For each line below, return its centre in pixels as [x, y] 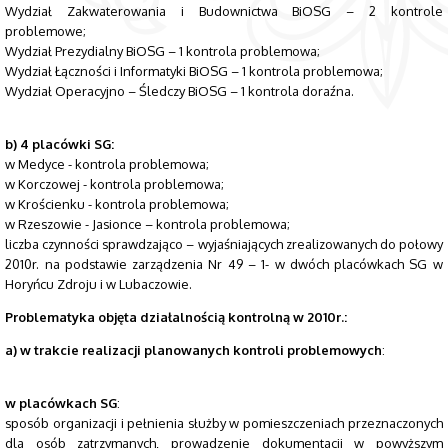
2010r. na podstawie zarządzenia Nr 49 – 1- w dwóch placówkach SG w [224, 263]
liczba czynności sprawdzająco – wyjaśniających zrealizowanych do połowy [224, 243]
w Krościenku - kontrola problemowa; [117, 203]
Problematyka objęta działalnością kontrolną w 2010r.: [176, 316]
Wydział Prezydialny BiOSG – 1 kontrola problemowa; [163, 50]
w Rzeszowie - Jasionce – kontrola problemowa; [148, 223]
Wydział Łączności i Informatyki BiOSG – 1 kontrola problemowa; [194, 70]
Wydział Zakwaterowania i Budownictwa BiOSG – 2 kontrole [224, 10]
